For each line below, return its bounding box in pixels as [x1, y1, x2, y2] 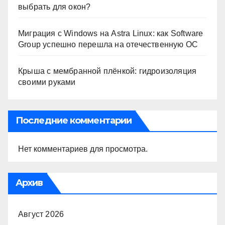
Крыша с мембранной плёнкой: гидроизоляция [18, 67, 197, 76]
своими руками [18, 78, 76, 87]
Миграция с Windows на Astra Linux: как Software [18, 29, 203, 38]
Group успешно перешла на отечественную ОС [18, 40, 198, 49]
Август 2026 [18, 210, 64, 219]
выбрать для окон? [18, 3, 91, 12]
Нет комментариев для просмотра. [18, 145, 148, 154]
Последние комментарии [16, 115, 132, 127]
